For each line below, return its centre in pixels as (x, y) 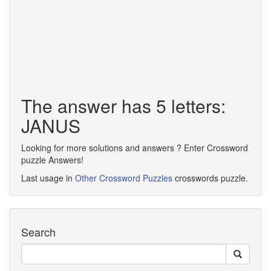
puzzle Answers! (52, 160)
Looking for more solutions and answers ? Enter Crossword (135, 148)
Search (38, 232)
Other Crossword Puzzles (124, 178)
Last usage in (48, 178)
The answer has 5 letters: (123, 106)
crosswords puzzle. (210, 178)
